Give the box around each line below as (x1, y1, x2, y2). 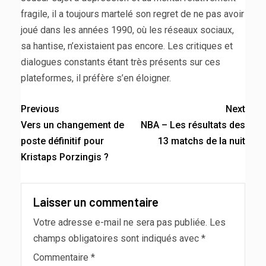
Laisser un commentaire (33, 194, 159, 209)
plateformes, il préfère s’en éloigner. (21, 72, 171, 84)
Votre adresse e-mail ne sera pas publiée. (33, 216, 207, 228)
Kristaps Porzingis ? (21, 151, 109, 163)
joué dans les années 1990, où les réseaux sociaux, (21, 24, 234, 36)
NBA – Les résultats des (141, 119, 245, 131)
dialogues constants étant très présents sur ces (21, 56, 220, 68)
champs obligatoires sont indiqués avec (33, 232, 201, 244)
